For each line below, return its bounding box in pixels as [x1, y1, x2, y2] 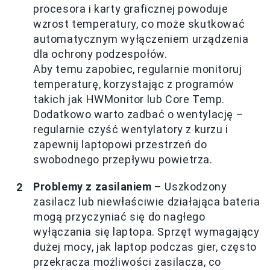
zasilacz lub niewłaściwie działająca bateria [33, 195, 260, 209]
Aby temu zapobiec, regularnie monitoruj [33, 63, 242, 76]
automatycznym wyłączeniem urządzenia [33, 33, 249, 46]
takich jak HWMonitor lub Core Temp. [33, 93, 225, 106]
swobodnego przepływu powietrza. [33, 153, 213, 166]
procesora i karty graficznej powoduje [33, 2, 228, 16]
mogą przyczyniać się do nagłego [33, 210, 206, 224]
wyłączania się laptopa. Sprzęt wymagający [33, 225, 260, 239]
